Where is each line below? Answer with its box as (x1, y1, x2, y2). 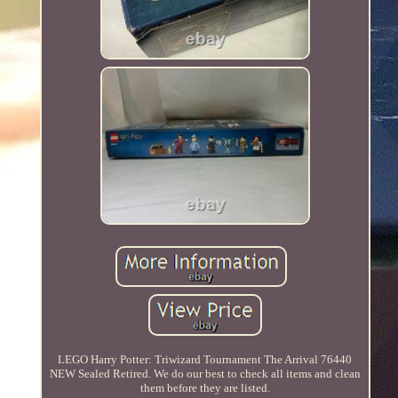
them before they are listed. (139, 380, 270, 394)
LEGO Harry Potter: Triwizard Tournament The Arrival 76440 (58, 352, 353, 366)
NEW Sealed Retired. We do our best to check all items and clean (49, 366, 361, 380)
